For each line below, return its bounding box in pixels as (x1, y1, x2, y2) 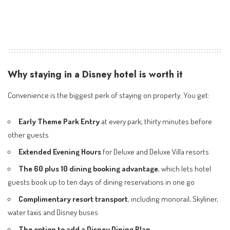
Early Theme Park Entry (18, 116, 100, 127)
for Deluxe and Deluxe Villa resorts (101, 146, 209, 157)
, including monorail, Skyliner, (128, 194, 219, 204)
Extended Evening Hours (18, 146, 102, 157)
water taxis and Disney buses (8, 207, 98, 218)
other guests (8, 129, 49, 140)
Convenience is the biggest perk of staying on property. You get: (8, 89, 209, 100)
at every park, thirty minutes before (100, 116, 213, 127)
